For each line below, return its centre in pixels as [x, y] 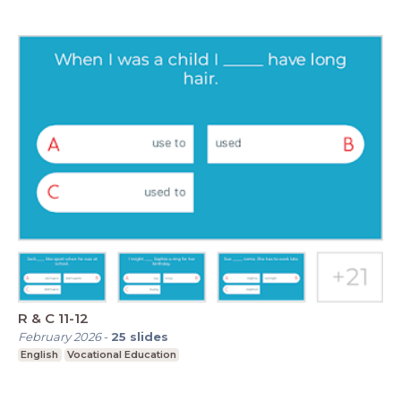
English [40, 355]
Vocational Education [121, 355]
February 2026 [60, 337]
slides [149, 337]
